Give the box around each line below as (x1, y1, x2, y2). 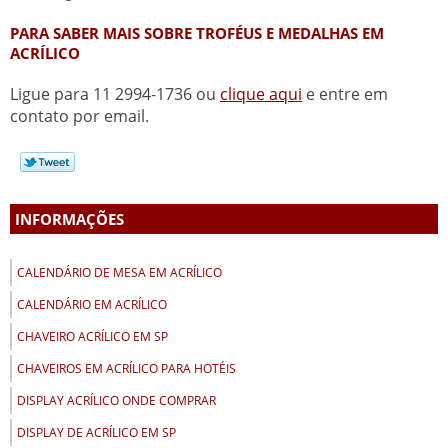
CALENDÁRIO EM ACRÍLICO (17, 296, 167, 314)
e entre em (302, 83, 388, 106)
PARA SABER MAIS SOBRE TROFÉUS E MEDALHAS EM (10, 23, 384, 44)
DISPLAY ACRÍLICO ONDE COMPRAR (17, 392, 216, 410)
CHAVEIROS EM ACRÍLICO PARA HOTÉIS (17, 360, 236, 378)
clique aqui (220, 83, 302, 106)
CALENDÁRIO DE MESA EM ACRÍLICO (17, 264, 222, 282)
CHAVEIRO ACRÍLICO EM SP (17, 328, 168, 346)
